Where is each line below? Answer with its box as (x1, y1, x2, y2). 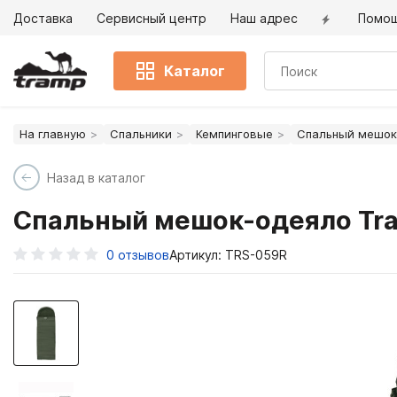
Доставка (13, 10, 73, 26)
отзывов (118, 247, 169, 262)
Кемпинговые (196, 127, 273, 141)
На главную (19, 127, 86, 141)
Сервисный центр (97, 10, 206, 26)
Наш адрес (230, 10, 298, 26)
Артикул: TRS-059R (169, 247, 287, 262)
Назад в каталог (47, 169, 145, 185)
